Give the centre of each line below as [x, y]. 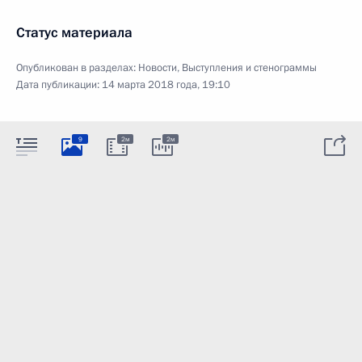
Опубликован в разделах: [77, 68]
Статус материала [74, 33]
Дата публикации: [59, 85]
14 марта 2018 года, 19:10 [166, 85]
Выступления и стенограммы [249, 68]
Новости [158, 68]
